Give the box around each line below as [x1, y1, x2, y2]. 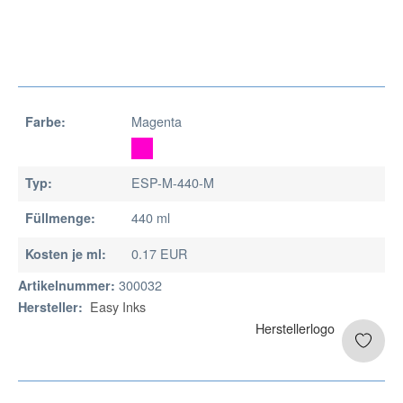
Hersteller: [18, 297, 83, 316]
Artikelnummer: [18, 275, 115, 294]
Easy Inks [90, 296, 146, 316]
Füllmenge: [25, 209, 95, 228]
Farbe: [25, 112, 66, 131]
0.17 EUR [130, 243, 187, 263]
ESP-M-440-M [130, 173, 214, 193]
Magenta [130, 112, 182, 131]
